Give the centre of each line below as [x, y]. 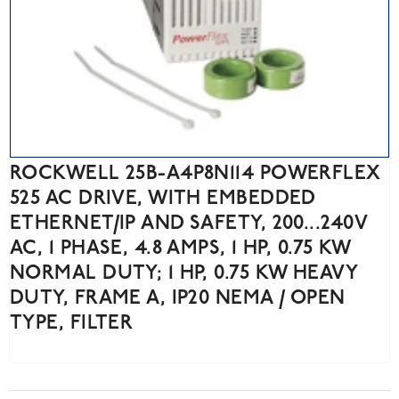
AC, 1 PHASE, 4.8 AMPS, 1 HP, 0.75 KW [180, 249]
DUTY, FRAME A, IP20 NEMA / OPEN [178, 299]
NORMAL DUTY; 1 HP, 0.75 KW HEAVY [184, 274]
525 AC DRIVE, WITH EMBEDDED [163, 199]
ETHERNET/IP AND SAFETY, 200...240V [188, 224]
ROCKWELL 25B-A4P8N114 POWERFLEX [195, 175]
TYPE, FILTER [72, 324]
